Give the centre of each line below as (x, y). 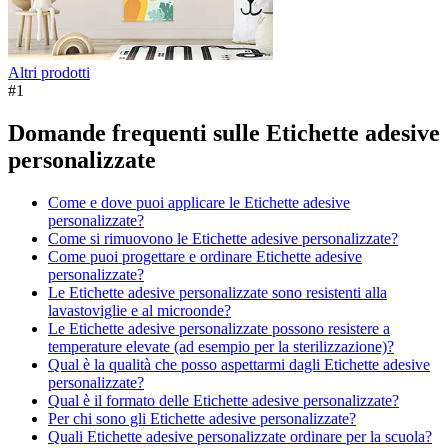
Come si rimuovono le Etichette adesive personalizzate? (223, 238)
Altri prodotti (49, 72)
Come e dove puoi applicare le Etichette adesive (199, 202)
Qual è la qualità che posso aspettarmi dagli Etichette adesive (239, 364)
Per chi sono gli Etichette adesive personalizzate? (202, 418)
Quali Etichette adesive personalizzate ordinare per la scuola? (240, 436)
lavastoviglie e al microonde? (139, 310)
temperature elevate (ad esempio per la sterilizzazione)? (221, 346)
